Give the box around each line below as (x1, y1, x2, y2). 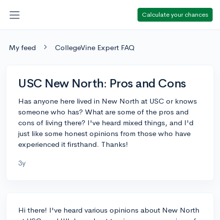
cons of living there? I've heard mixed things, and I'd (18, 117, 193, 127)
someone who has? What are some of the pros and (18, 107, 189, 116)
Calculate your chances (142, 10, 208, 19)
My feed (9, 42, 36, 52)
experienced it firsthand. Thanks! (18, 139, 128, 149)
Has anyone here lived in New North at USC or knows (18, 96, 197, 106)
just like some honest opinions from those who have (18, 128, 191, 138)
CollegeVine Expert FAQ (55, 42, 135, 52)
